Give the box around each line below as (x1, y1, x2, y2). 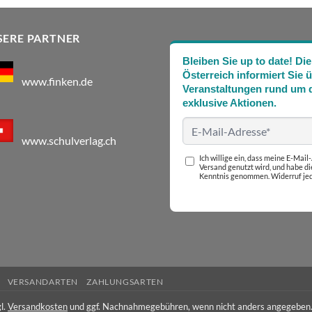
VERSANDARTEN (7, 276, 78, 288)
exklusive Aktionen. (182, 97, 276, 109)
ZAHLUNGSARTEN (86, 276, 164, 288)
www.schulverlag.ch (22, 133, 116, 147)
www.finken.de (22, 74, 93, 88)
